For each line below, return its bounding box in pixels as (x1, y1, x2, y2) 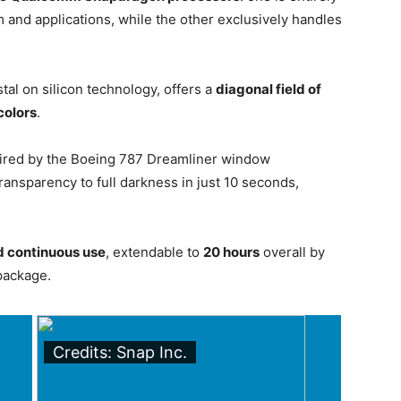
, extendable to (106, 243, 203, 260)
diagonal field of (216, 81, 321, 98)
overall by (260, 243, 325, 260)
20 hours (203, 243, 260, 260)
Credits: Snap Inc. (52, 343, 187, 362)
